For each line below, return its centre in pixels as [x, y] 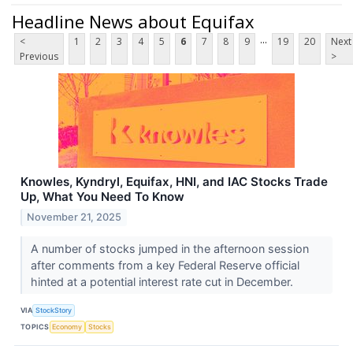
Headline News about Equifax [133, 21]
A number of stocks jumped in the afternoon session [169, 249]
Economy [67, 326]
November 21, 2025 [74, 217]
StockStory [54, 310]
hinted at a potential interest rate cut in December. [163, 282]
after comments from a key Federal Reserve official [165, 266]
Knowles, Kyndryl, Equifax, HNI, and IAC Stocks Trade [174, 182]
